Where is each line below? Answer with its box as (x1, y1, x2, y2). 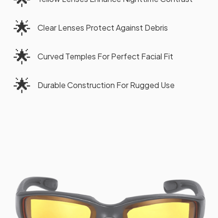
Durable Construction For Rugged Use (37, 79, 175, 90)
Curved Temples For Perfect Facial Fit (37, 51, 173, 61)
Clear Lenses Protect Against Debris (37, 22, 168, 33)
